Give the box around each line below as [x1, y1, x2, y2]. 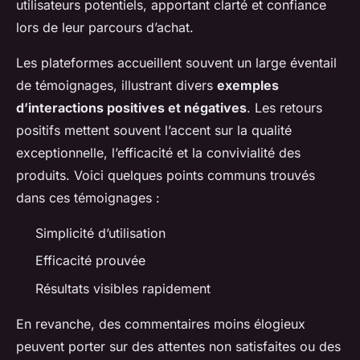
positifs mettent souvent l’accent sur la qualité [16, 121, 292, 138]
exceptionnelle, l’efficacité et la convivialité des [16, 144, 301, 161]
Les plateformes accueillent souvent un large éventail [16, 54, 337, 71]
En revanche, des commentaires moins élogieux [16, 315, 305, 332]
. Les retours [247, 99, 322, 116]
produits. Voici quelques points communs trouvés [16, 166, 315, 183]
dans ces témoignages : [16, 189, 160, 206]
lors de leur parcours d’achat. [16, 18, 194, 35]
